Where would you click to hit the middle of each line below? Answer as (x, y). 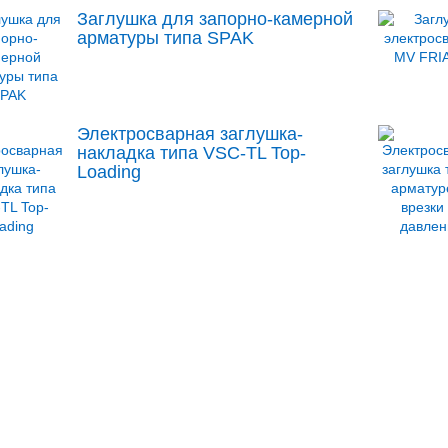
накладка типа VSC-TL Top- (192, 153)
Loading (109, 172)
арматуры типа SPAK (166, 38)
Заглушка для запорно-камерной (215, 19)
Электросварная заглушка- (190, 134)
